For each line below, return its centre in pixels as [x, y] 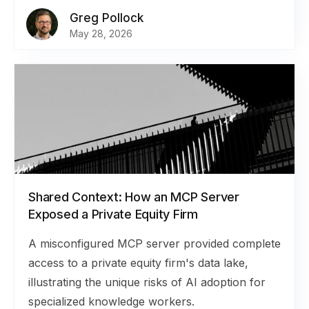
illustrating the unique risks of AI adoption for [147, 282]
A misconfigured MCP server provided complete [154, 243]
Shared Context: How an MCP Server [134, 197]
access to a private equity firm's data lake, [138, 263]
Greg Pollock [107, 18]
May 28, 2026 [101, 33]
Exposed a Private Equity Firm [113, 214]
